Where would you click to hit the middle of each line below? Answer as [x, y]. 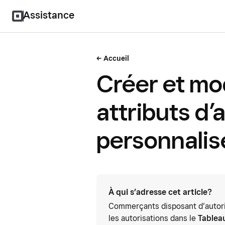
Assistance [49, 15]
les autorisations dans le [153, 218]
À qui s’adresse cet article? [160, 192]
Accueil [116, 58]
